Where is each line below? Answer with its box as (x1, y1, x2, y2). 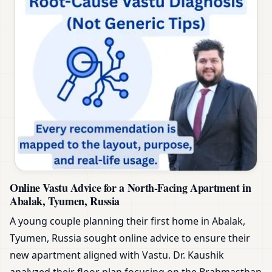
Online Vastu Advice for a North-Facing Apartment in (10, 179, 251, 195)
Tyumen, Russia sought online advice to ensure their (10, 231, 250, 245)
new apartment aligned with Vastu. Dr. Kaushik (10, 248, 224, 262)
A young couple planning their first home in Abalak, (10, 214, 245, 228)
